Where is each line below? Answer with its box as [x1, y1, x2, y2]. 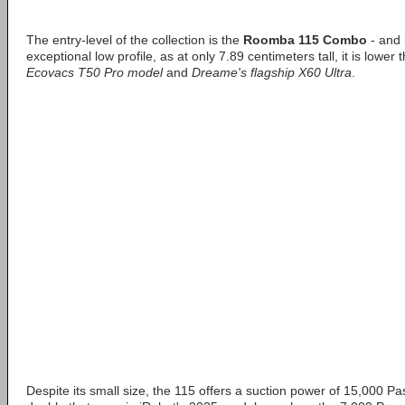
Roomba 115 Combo [243, 33, 367, 47]
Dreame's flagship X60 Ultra [192, 65, 352, 80]
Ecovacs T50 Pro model [26, 65, 163, 80]
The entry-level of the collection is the [26, 33, 243, 47]
